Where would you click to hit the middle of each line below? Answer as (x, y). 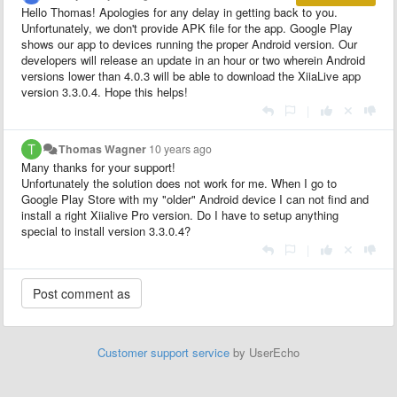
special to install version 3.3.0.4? (106, 230)
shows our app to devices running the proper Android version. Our (189, 43)
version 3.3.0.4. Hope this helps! (105, 91)
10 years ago (181, 148)
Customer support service (163, 352)
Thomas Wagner (103, 148)
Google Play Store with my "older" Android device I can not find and (195, 198)
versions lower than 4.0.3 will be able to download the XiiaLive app (191, 75)
